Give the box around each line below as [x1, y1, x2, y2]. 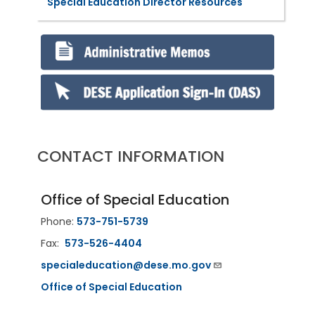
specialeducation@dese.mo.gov [40, 257, 211, 272]
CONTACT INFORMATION [37, 145, 224, 167]
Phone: [40, 214, 77, 229]
